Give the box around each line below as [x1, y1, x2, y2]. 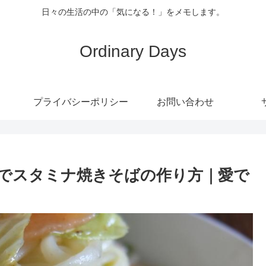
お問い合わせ [157, 96, 214, 107]
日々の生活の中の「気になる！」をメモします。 [42, 7, 224, 17]
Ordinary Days [80, 42, 186, 61]
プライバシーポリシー [33, 96, 128, 107]
